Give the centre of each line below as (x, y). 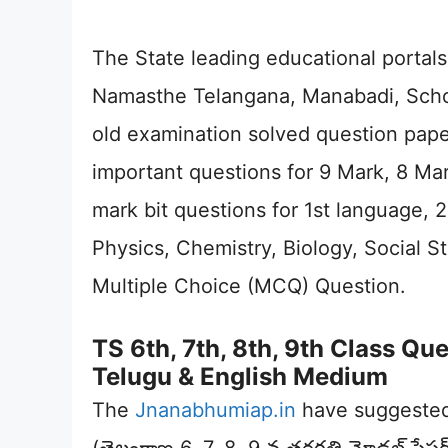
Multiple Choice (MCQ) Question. (249, 286)
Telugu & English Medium (240, 376)
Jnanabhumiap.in (215, 410)
